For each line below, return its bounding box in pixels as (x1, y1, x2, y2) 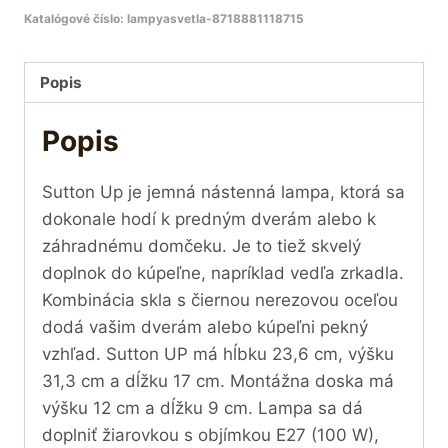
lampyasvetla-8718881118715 (127, 10, 304, 26)
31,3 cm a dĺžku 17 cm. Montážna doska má (42, 371, 394, 392)
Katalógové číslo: (24, 10, 127, 26)
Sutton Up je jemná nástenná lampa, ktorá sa (42, 182, 405, 203)
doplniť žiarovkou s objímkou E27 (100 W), (42, 425, 379, 446)
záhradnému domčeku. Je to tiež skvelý (42, 236, 361, 257)
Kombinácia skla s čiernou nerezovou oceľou (42, 290, 398, 311)
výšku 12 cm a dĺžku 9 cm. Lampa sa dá (42, 398, 363, 419)
